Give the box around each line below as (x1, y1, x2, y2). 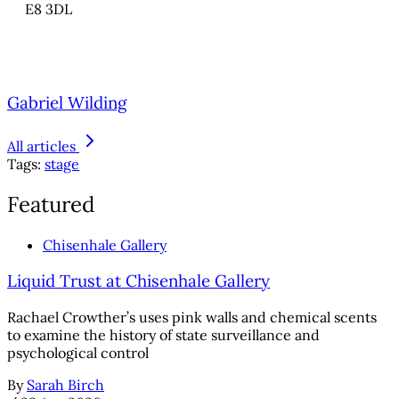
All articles (7, 136, 76, 155)
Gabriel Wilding (7, 92, 126, 114)
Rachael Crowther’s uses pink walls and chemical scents (7, 308, 377, 327)
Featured (7, 190, 94, 218)
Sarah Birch (27, 376, 104, 395)
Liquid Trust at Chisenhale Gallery (7, 270, 270, 292)
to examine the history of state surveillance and (7, 326, 320, 345)
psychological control (7, 344, 149, 362)
